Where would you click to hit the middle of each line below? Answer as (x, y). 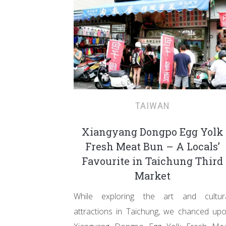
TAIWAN (152, 106)
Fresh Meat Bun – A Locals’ (152, 146)
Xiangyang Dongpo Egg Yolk (152, 132)
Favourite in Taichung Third (152, 161)
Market (152, 176)
